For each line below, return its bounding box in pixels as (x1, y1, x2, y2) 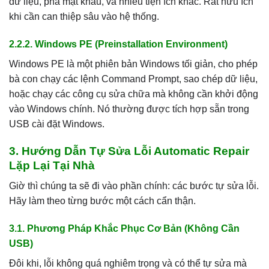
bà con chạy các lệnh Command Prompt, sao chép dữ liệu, (9, 73, 258, 84)
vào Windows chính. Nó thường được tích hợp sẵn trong (9, 103, 249, 114)
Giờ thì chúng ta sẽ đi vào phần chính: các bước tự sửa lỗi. (9, 181, 259, 192)
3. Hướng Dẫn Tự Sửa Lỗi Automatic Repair (9, 144, 249, 157)
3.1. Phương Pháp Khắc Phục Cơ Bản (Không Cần (9, 223, 240, 234)
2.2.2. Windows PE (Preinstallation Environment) (9, 38, 228, 49)
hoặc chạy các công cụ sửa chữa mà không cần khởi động (9, 88, 258, 99)
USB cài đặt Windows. (9, 118, 104, 129)
